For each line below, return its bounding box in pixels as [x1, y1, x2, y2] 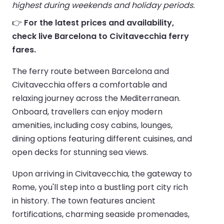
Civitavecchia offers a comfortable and [12, 78, 167, 90]
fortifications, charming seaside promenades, [12, 208, 189, 220]
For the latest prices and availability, [24, 16, 174, 28]
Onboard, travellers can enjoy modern [12, 105, 162, 117]
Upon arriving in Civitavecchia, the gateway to [12, 167, 192, 179]
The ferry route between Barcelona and [12, 65, 169, 77]
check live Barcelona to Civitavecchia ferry [12, 30, 189, 42]
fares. [12, 43, 36, 55]
